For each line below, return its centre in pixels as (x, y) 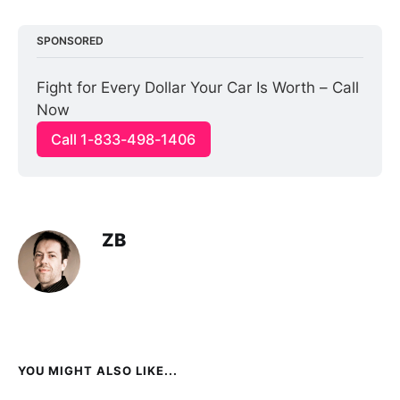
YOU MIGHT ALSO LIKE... (98, 370)
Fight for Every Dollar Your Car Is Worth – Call (198, 87)
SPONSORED (71, 41)
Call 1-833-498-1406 (124, 140)
